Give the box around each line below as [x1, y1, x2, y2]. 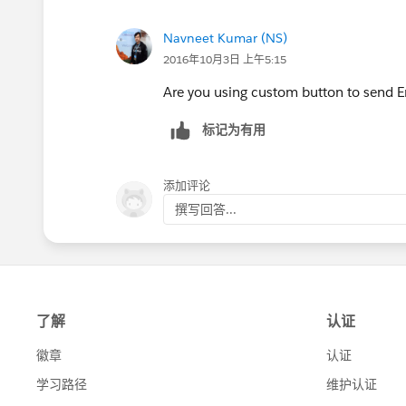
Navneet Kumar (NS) [163, 29, 287, 46]
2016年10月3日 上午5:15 [163, 51, 286, 67]
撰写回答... [175, 200, 237, 217]
